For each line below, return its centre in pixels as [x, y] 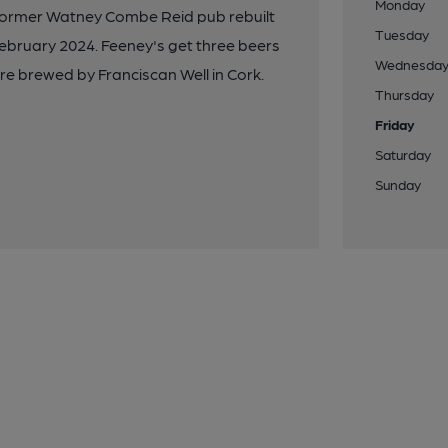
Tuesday [402, 34]
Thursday [405, 94]
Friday [395, 124]
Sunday [398, 184]
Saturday [403, 154]
